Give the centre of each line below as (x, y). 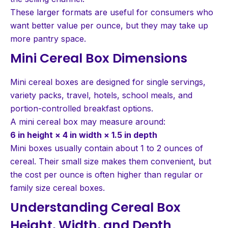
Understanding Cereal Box (95, 207)
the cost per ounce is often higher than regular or (107, 174)
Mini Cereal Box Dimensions (99, 58)
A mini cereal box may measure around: (88, 121)
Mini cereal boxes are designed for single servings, (108, 82)
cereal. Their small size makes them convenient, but (111, 161)
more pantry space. (48, 38)
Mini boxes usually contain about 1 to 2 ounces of (107, 148)
